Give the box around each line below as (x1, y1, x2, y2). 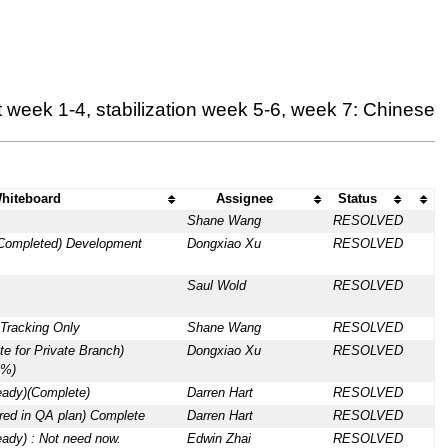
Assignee (216, 192, 274, 207)
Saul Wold (186, 279, 246, 294)
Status (338, 192, 378, 207)
